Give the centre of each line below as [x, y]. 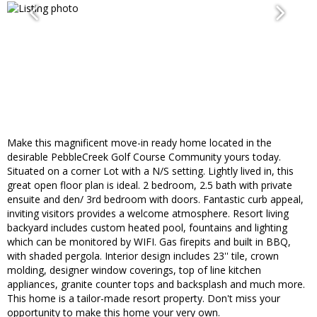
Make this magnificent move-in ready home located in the [139, 143]
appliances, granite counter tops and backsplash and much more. [156, 284]
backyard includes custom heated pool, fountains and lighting [147, 228]
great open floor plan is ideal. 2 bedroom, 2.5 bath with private [150, 185]
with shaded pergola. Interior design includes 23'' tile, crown [143, 256]
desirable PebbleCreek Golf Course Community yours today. [144, 157]
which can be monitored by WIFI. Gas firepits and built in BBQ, [149, 242]
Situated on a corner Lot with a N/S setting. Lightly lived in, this [150, 171]
